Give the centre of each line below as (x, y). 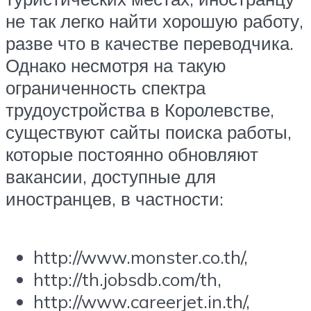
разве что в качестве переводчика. (150, 43)
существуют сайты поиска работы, (149, 132)
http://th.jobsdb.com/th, (127, 279)
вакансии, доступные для (111, 177)
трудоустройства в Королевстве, (140, 110)
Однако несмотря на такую (116, 66)
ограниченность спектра (106, 88)
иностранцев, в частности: (115, 199)
